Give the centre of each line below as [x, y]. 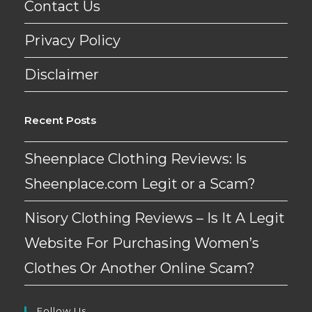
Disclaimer [62, 75]
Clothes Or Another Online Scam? [140, 268]
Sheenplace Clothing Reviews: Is [135, 159]
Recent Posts [60, 120]
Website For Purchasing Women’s [142, 243]
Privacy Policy [72, 41]
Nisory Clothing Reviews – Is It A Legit [155, 218]
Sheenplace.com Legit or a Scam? [140, 184]
